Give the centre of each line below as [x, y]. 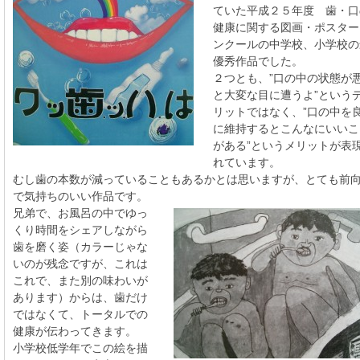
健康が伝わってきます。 [75, 331]
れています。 [247, 162]
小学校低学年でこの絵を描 [80, 348]
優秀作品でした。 [258, 61]
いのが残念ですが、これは [80, 264]
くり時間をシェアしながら [80, 230]
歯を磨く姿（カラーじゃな [80, 247]
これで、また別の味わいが [80, 280]
